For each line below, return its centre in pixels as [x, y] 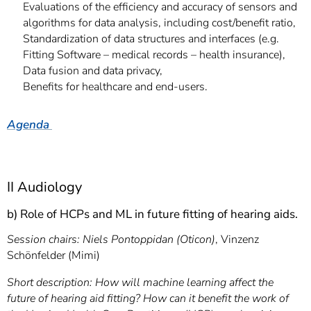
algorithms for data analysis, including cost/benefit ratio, [159, 23]
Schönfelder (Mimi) [53, 255]
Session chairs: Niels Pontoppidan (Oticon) [111, 239]
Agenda [28, 125]
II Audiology [44, 187]
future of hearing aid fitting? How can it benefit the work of [148, 299]
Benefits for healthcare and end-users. [115, 87]
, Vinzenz [237, 239]
